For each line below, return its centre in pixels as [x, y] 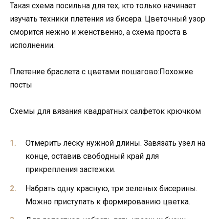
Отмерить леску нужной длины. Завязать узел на [115, 143]
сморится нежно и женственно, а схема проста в [99, 32]
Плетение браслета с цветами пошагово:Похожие [101, 71]
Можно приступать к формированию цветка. [108, 201]
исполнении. [32, 45]
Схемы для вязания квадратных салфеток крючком [105, 111]
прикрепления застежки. [70, 170]
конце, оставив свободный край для [92, 156]
